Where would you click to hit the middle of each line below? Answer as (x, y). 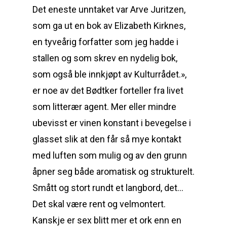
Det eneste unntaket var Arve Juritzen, (109, 9)
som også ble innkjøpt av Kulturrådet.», (109, 74)
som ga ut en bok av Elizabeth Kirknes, (109, 26)
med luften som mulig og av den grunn (110, 155)
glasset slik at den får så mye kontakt (107, 139)
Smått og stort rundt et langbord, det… (108, 188)
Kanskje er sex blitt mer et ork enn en (107, 220)
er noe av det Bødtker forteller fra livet (108, 90)
